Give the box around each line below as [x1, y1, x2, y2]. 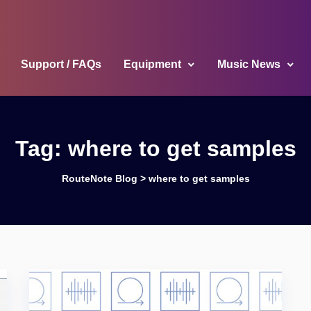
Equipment [123, 58, 181, 70]
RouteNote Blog [61, 173, 137, 184]
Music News [217, 58, 280, 70]
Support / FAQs [20, 58, 101, 70]
